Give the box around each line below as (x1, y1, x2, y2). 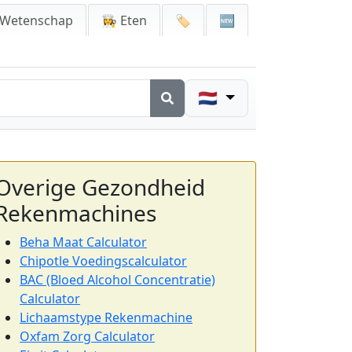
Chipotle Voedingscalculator (20, 252, 187, 269)
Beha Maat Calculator (20, 233, 147, 251)
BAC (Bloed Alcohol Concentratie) (20, 271, 215, 288)
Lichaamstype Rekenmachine (20, 309, 192, 326)
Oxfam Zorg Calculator (20, 328, 155, 345)
